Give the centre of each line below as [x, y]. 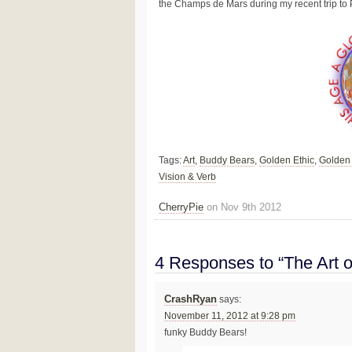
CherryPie [181, 207]
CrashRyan [190, 300]
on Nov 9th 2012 [242, 207]
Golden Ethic [287, 161]
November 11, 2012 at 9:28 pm [229, 316]
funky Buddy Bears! [205, 333]
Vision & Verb [187, 177]
